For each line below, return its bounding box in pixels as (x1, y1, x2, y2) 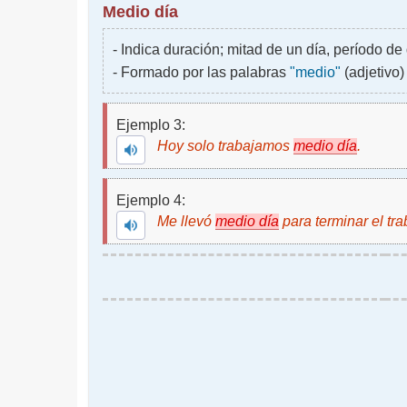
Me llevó (156, 213, 215, 229)
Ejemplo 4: (115, 193, 185, 208)
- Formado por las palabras (112, 65, 290, 80)
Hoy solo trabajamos (156, 138, 293, 154)
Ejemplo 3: (115, 117, 185, 133)
